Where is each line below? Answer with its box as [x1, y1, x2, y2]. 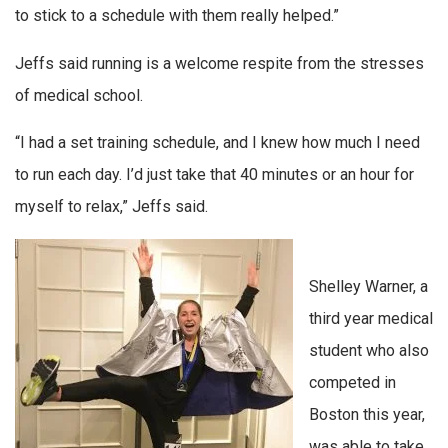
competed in [309, 373, 396, 393]
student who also [309, 341, 429, 361]
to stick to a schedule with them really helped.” [15, 6, 339, 26]
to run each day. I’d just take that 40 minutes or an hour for [15, 165, 414, 185]
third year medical [309, 309, 433, 329]
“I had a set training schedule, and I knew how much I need [15, 133, 420, 153]
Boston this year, [309, 405, 425, 425]
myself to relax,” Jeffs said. [15, 197, 208, 217]
